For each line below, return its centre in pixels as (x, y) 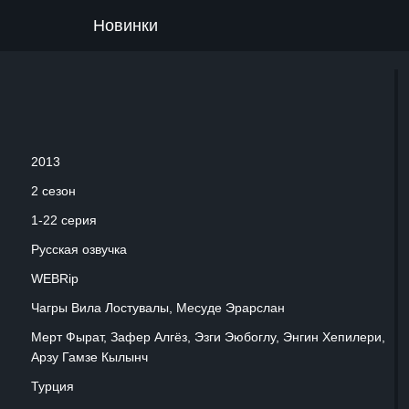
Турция (52, 386)
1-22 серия (64, 220)
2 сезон (53, 191)
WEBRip (55, 278)
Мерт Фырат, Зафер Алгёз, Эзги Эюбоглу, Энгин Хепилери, (208, 337)
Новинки (125, 25)
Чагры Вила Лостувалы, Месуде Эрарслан (158, 308)
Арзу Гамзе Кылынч (89, 357)
